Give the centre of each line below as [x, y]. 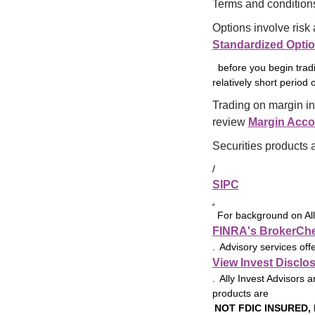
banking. [92, 20]
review [230, 122]
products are [240, 294]
